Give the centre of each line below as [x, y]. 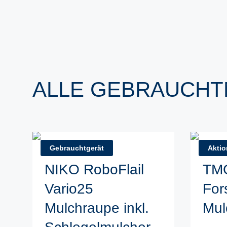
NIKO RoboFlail [94, 169]
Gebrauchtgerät [77, 148]
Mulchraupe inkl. [97, 208]
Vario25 [69, 189]
